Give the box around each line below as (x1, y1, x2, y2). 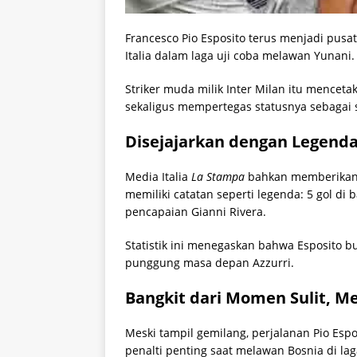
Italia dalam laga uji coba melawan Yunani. (125, 48, 355, 64)
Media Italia (125, 169, 191, 185)
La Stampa (191, 169, 245, 185)
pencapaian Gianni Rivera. (125, 204, 266, 220)
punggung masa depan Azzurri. (125, 255, 294, 271)
